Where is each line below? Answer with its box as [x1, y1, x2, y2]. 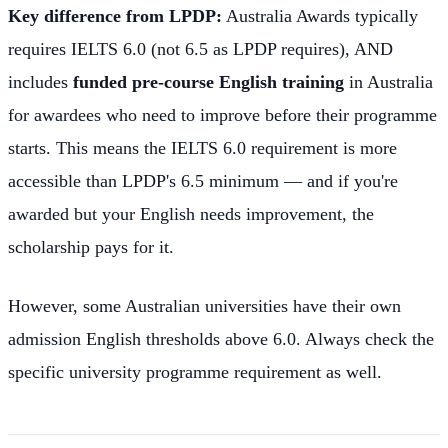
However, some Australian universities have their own [8, 296, 401, 317]
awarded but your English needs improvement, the [8, 204, 374, 225]
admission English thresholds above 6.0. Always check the [8, 329, 434, 350]
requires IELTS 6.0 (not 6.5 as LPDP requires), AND [8, 39, 393, 60]
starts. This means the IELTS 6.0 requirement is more [8, 138, 397, 159]
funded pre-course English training [73, 72, 344, 93]
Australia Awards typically [222, 6, 418, 27]
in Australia [344, 72, 433, 93]
